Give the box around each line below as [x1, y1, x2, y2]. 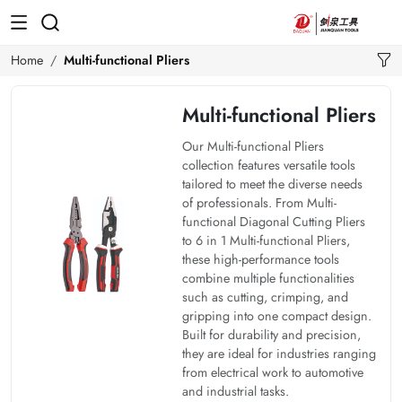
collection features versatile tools [182, 155, 355, 174]
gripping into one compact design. [182, 306, 371, 325]
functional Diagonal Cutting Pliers [182, 212, 365, 231]
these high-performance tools [182, 249, 339, 268]
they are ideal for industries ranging [182, 344, 376, 363]
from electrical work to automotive [182, 363, 363, 381]
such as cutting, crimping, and [182, 287, 348, 306]
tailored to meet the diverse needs [182, 174, 363, 193]
